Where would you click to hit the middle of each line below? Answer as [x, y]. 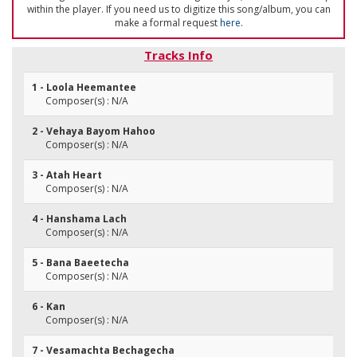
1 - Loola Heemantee [84, 87]
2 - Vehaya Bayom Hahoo [94, 131]
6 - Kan [49, 306]
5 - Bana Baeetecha [80, 263]
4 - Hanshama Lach [79, 219]
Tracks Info [178, 55]
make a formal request [167, 23]
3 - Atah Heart [67, 175]
